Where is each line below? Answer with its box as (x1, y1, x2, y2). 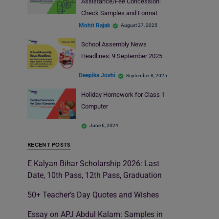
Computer (81, 102, 108, 110)
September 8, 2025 (126, 72, 167, 78)
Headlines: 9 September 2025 (81, 52, 162, 60)
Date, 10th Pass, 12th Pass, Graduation (27, 171, 162, 180)
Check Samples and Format (81, 9, 157, 17)
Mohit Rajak (79, 22, 110, 29)
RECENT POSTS (27, 141, 71, 149)
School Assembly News (81, 41, 147, 48)
